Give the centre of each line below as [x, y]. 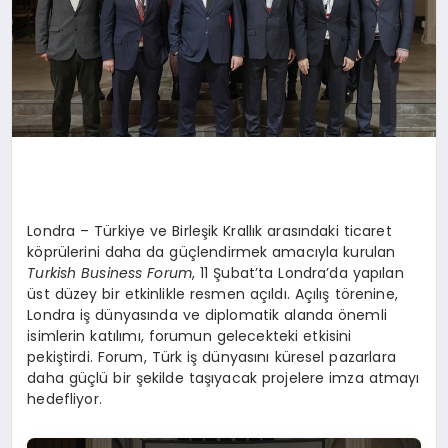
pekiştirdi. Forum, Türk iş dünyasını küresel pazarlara [211, 357]
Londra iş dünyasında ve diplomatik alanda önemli [207, 315]
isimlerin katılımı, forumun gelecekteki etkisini [189, 336]
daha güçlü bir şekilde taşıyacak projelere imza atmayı [223, 378]
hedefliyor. [64, 399]
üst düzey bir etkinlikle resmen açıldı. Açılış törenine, [212, 294]
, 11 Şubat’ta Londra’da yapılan [298, 273]
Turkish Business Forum [110, 273]
